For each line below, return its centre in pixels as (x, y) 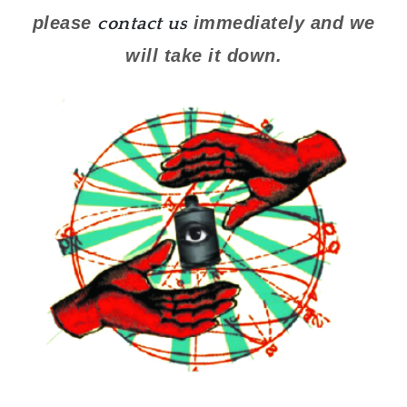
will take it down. (203, 55)
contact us (142, 23)
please (65, 22)
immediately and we (281, 22)
